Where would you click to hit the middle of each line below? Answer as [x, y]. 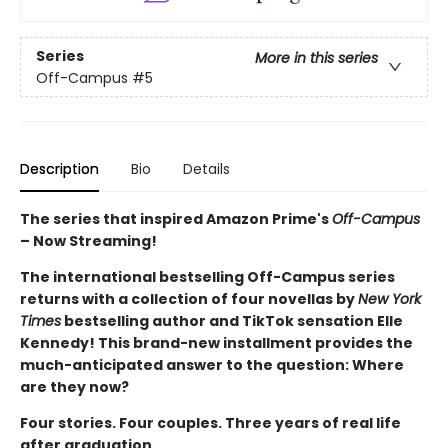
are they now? [74, 387]
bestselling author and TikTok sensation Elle [232, 321]
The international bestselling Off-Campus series [207, 277]
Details [206, 169]
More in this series [316, 57]
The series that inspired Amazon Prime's [176, 219]
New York [389, 299]
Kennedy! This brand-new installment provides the [216, 343]
